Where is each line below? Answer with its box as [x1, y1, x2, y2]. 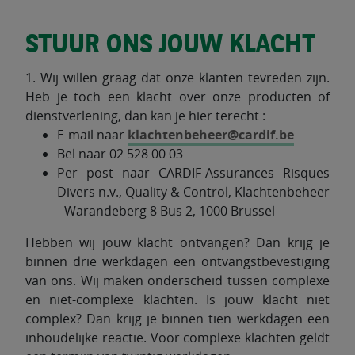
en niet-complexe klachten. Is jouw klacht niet [25, 291, 330, 308]
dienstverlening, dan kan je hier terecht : [25, 107, 265, 124]
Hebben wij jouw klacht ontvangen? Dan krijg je [25, 234, 330, 251]
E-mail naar [57, 126, 128, 143]
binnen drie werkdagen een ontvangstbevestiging [25, 253, 330, 270]
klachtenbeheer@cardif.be [128, 126, 294, 143]
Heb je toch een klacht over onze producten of [25, 88, 330, 105]
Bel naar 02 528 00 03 [57, 145, 183, 162]
